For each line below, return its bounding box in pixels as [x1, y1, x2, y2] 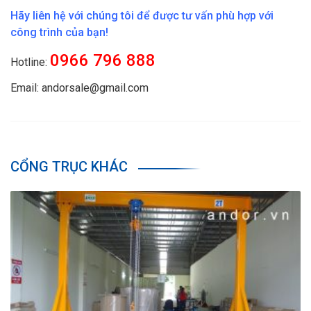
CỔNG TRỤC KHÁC [10, 158, 128, 176]
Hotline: [10, 56, 50, 69]
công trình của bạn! [10, 26, 108, 40]
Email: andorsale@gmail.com [10, 81, 149, 95]
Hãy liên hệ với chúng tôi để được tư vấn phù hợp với [10, 9, 274, 23]
